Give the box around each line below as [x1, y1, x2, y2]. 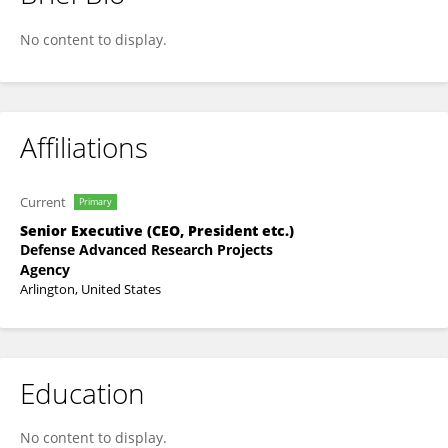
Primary [79, 195, 112, 208]
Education [20, 374, 145, 412]
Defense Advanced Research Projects [20, 240, 273, 259]
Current [20, 193, 66, 211]
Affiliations [20, 128, 148, 166]
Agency [20, 260, 70, 279]
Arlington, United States [20, 280, 161, 298]
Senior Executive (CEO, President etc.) [20, 221, 294, 240]
